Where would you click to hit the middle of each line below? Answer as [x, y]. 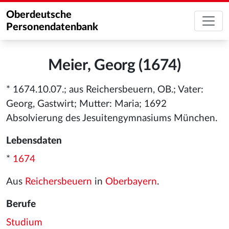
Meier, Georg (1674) [114, 65]
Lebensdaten [34, 141]
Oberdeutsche [39, 15]
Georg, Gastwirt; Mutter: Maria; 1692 [86, 104]
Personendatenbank [52, 27]
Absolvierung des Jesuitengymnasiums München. [112, 118]
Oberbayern [131, 182]
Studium [24, 223]
